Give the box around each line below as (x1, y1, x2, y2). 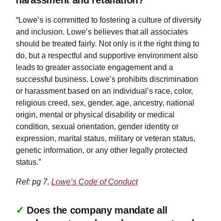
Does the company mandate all (27, 204, 168, 216)
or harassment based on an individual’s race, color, (16, 86, 193, 95)
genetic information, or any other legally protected (16, 146, 187, 154)
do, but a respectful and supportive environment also (16, 51, 198, 60)
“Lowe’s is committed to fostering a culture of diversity (16, 15, 201, 24)
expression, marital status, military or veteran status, (16, 134, 195, 143)
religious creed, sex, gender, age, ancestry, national (16, 98, 194, 107)
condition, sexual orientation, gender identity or (16, 122, 179, 131)
